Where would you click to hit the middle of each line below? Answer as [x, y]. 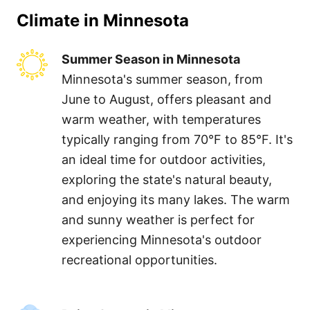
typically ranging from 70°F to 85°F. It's [177, 139]
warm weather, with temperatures [161, 119]
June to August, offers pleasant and [166, 99]
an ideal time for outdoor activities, [164, 159]
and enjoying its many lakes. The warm [176, 199]
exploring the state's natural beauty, [167, 179]
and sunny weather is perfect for [158, 219]
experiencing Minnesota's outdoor [162, 239]
